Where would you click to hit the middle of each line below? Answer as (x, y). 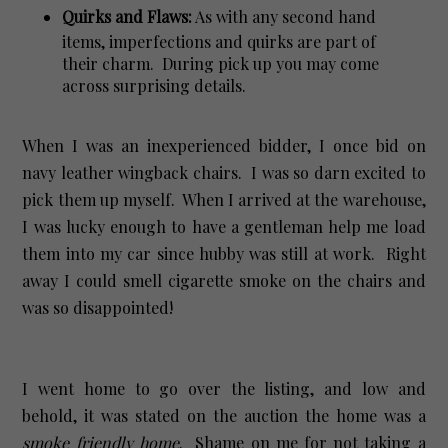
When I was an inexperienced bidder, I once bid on (224, 145)
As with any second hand (284, 16)
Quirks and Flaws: (127, 16)
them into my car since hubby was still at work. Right (224, 253)
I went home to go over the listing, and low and (224, 388)
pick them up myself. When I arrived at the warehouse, (224, 199)
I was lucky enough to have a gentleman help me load (224, 226)
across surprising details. (154, 85)
